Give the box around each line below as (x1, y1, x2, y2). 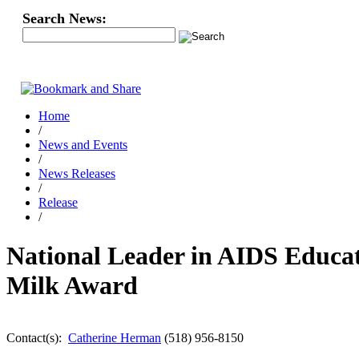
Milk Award (6, 271, 138, 301)
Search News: (22, 10, 107, 26)
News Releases (38, 167, 115, 180)
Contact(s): (6, 330, 68, 345)
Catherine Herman (68, 330, 161, 345)
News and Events (38, 138, 127, 151)
